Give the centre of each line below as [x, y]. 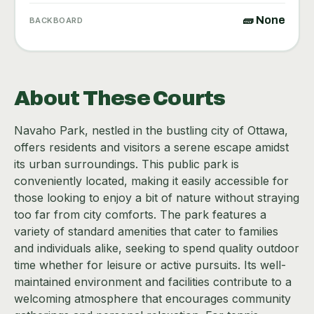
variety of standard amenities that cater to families [146, 232]
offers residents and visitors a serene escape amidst [151, 148]
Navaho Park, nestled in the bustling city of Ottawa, [151, 131]
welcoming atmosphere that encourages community [152, 299]
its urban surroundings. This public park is [127, 164]
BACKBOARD [56, 20]
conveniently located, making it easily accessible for [151, 181]
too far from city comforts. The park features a [140, 215]
